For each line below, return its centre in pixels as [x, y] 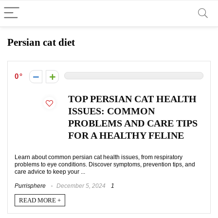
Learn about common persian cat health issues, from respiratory [99, 157]
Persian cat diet [41, 42]
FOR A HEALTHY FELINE [126, 136]
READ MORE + [40, 200]
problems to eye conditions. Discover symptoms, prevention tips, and [105, 164]
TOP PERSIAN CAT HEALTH [132, 99]
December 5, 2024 [80, 186]
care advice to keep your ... [50, 172]
